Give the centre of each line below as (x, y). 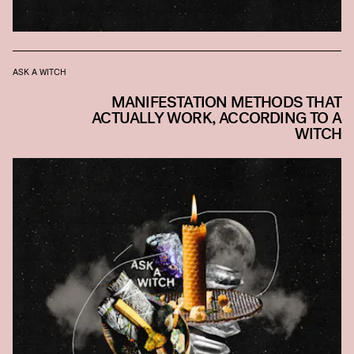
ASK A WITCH (40, 72)
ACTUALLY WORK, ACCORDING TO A (217, 119)
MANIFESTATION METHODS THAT (226, 103)
